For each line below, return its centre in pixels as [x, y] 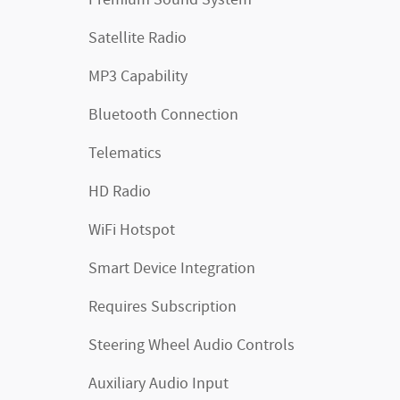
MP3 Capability [138, 77]
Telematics [125, 154]
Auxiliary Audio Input [158, 384]
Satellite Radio [137, 38]
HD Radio [120, 192]
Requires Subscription [162, 307]
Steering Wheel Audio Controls [192, 346]
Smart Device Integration [172, 269]
